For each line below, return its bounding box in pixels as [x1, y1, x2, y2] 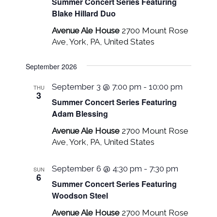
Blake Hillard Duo [52, 8, 116, 19]
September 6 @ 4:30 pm [52, 164, 142, 173]
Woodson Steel [52, 190, 108, 201]
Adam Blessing [52, 108, 108, 119]
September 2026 [26, 62, 77, 71]
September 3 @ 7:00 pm [52, 82, 142, 92]
